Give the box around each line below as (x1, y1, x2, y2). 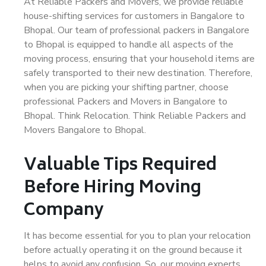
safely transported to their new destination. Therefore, (24, 66, 252, 80)
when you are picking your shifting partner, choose (24, 81, 229, 94)
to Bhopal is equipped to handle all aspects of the (24, 38, 233, 51)
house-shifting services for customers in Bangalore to (24, 9, 245, 23)
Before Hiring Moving (24, 174, 201, 203)
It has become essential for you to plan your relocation (24, 229, 251, 242)
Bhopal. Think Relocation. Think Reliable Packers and (24, 109, 246, 122)
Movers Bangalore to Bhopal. (24, 123, 146, 137)
